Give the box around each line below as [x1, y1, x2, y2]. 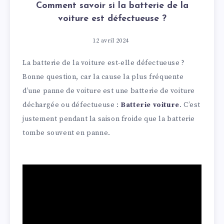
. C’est [179, 100, 201, 109]
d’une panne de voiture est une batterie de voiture [22, 86, 195, 95]
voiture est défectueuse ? [57, 13, 166, 23]
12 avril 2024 [92, 36, 129, 44]
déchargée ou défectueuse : [22, 100, 121, 109]
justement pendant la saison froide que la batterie [22, 114, 195, 123]
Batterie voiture [120, 100, 179, 109]
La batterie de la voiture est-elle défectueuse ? [22, 58, 185, 67]
